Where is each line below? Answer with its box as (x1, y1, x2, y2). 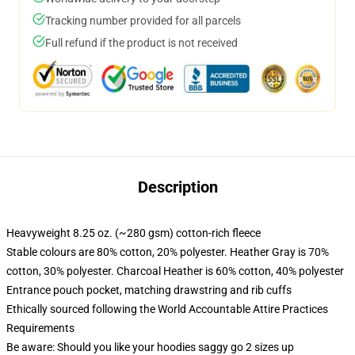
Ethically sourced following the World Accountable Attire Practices (6, 303, 328, 315)
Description (137, 177, 218, 197)
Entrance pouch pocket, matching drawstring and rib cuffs (6, 284, 292, 296)
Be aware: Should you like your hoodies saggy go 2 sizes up (6, 341, 294, 353)
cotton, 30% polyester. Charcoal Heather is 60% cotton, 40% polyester (6, 265, 344, 277)
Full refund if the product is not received (45, 36, 238, 49)
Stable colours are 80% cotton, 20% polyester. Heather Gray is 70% (6, 246, 329, 258)
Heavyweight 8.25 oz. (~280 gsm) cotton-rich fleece (6, 227, 261, 239)
